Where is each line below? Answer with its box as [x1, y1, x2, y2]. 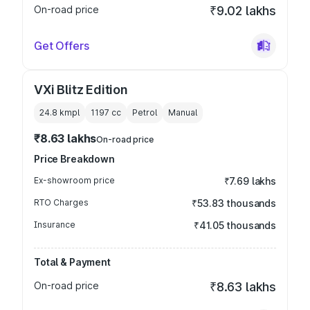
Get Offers [34, 39, 89, 53]
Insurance [34, 219, 75, 230]
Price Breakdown [34, 153, 115, 165]
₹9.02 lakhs [209, 3, 276, 18]
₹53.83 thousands [192, 197, 276, 209]
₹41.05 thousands [194, 219, 276, 231]
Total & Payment [34, 256, 111, 268]
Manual [168, 107, 197, 118]
